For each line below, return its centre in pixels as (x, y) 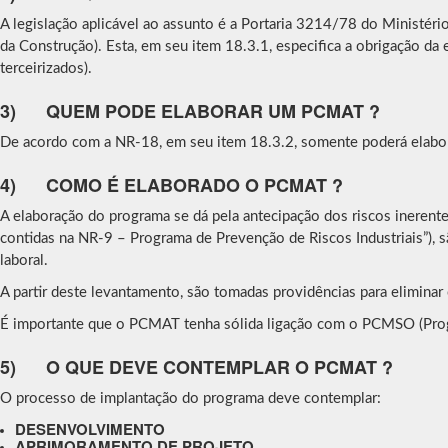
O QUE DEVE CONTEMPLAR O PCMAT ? (219, 367)
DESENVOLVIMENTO (90, 429)
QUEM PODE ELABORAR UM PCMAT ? (213, 111)
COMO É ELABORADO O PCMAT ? (194, 185)
